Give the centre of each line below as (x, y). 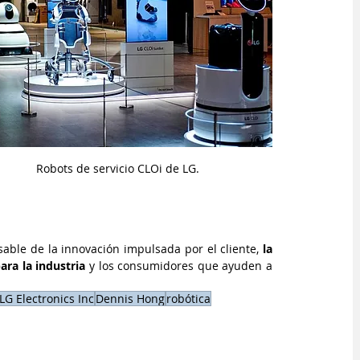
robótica (188, 299)
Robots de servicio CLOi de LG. (117, 169)
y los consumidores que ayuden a (181, 266)
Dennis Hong (130, 299)
